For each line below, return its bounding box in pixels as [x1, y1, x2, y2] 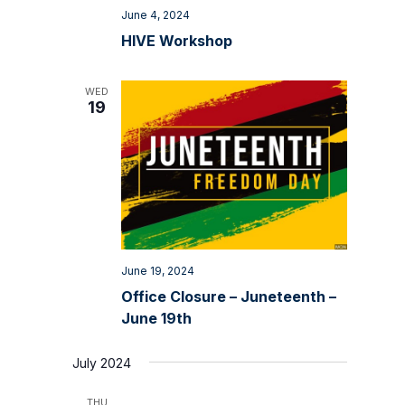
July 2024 [72, 355, 132, 372]
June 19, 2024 [121, 264, 195, 278]
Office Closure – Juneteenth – [121, 287, 337, 306]
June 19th [121, 309, 193, 328]
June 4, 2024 [121, 7, 191, 22]
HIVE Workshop [121, 31, 233, 50]
